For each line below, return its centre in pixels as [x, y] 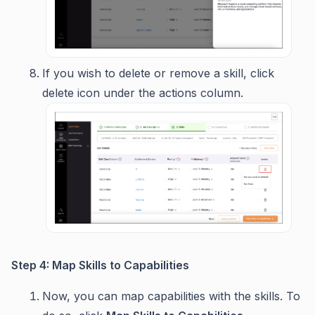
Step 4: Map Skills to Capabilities [100, 265]
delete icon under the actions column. [143, 92]
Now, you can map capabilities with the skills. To [171, 296]
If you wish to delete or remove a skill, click [158, 73]
